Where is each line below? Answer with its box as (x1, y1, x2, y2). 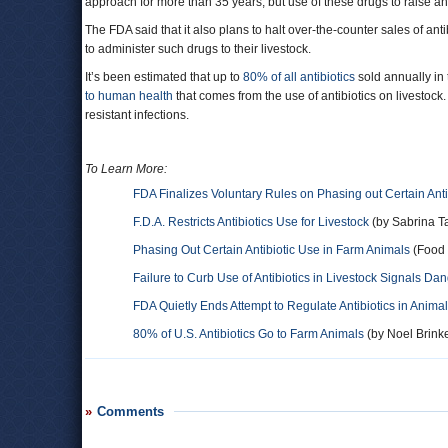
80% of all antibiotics (243, 70, 355, 84)
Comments (97, 404, 164, 419)
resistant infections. (85, 108, 189, 122)
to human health (85, 89, 173, 103)
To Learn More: (85, 162, 167, 176)
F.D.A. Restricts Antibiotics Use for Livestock (133, 215, 369, 229)
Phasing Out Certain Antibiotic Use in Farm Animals (133, 243, 410, 257)
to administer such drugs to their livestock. (85, 42, 311, 56)
